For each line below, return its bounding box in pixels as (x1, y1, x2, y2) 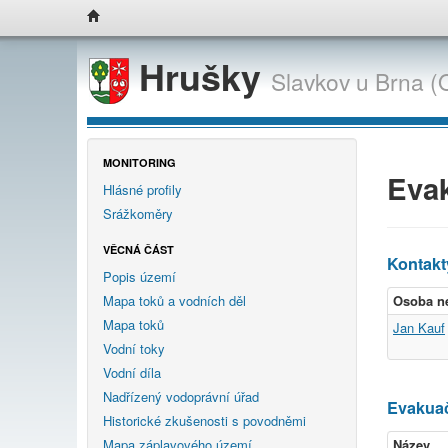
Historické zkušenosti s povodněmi (103, 410, 306, 430)
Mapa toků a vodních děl (103, 290, 246, 310)
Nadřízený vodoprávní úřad (103, 386, 259, 406)
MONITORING (103, 154, 176, 170)
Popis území (103, 266, 176, 286)
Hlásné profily (103, 179, 182, 199)
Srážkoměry (103, 203, 173, 223)
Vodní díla (103, 362, 161, 382)
